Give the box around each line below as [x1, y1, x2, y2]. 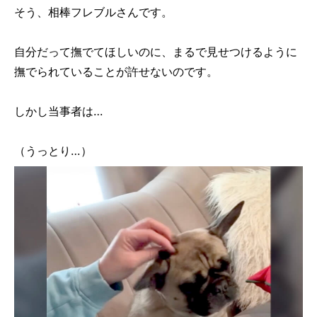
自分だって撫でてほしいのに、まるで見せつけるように [14, 44, 297, 59]
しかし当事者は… [14, 103, 103, 118]
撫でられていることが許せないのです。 [14, 64, 218, 79]
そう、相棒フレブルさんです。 [14, 4, 173, 19]
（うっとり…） [14, 143, 92, 158]
